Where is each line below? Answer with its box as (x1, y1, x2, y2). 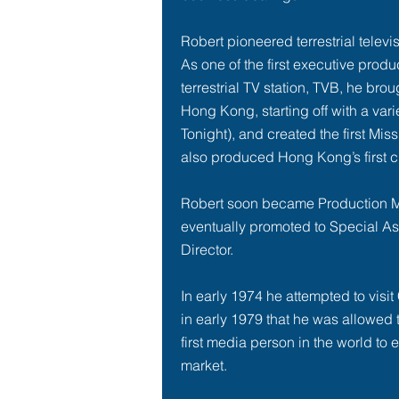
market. (181, 356, 227, 374)
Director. (181, 240, 233, 258)
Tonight (181, 125, 227, 142)
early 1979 (196, 310, 263, 328)
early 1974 (196, 287, 263, 305)
